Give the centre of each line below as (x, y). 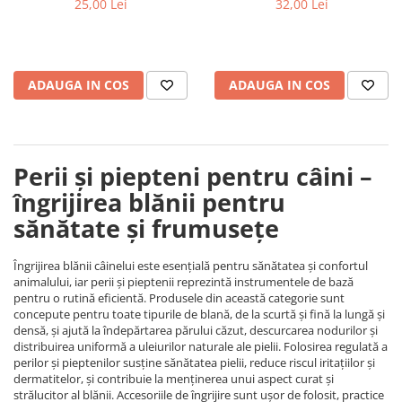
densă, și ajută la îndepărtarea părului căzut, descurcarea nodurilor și (196, 331)
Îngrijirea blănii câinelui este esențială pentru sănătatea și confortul (191, 266)
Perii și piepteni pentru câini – (193, 177)
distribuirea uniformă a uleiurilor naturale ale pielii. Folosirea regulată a (201, 347)
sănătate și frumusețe (146, 229)
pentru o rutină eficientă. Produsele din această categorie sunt (179, 298)
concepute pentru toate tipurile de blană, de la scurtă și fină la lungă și (199, 315)
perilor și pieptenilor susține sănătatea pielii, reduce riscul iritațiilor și (194, 363)
